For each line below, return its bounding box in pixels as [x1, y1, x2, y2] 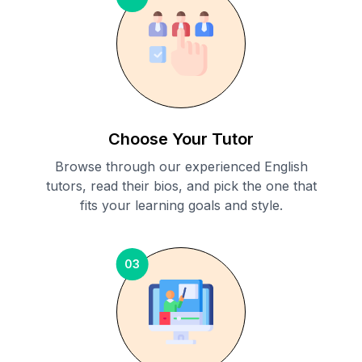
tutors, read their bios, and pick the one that [45, 178, 317, 195]
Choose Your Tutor [108, 129, 254, 149]
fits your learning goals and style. [79, 197, 283, 214]
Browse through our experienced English [54, 158, 308, 175]
